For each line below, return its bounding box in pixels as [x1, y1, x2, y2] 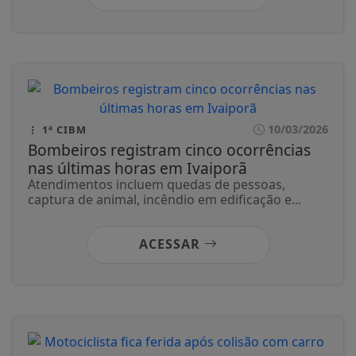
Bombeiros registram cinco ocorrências [28, 139, 311, 161]
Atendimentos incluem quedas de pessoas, [28, 176, 285, 194]
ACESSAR [138, 235, 204, 253]
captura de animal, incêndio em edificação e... [28, 191, 301, 209]
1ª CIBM [39, 122, 87, 137]
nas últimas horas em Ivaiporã [28, 157, 247, 180]
